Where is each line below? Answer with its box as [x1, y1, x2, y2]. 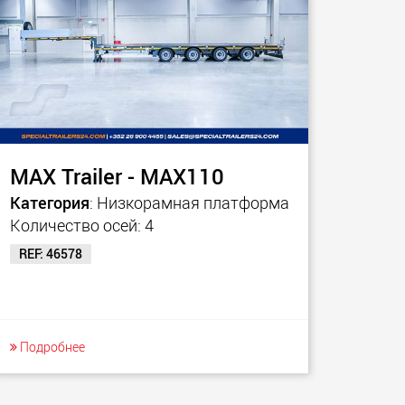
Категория [10, 192, 89, 213]
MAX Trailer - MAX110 [10, 162, 224, 191]
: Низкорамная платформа [89, 192, 289, 213]
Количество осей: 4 [10, 214, 154, 236]
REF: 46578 [19, 245, 82, 262]
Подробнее [17, 338, 85, 355]
